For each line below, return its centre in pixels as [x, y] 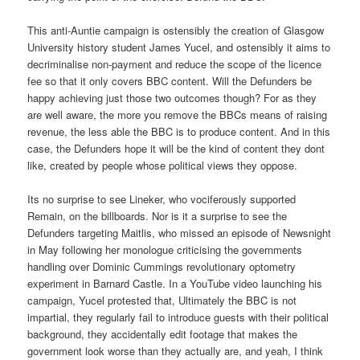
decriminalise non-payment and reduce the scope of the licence [175, 64]
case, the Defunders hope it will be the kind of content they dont [176, 149]
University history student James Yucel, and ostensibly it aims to [179, 47]
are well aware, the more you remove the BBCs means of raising [178, 115]
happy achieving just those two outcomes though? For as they [172, 98]
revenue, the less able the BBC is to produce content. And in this [179, 132]
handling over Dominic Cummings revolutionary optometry [162, 267]
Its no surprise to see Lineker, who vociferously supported [162, 199]
